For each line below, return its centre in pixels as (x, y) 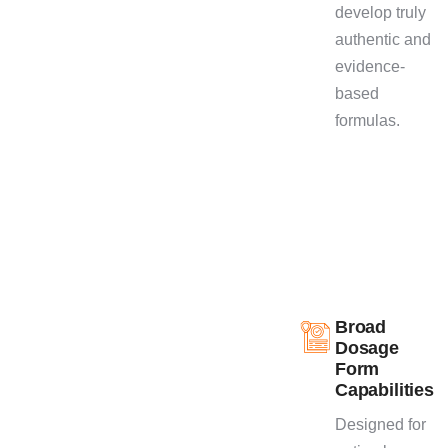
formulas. (367, 120)
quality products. (73, 19)
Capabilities (384, 389)
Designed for (380, 424)
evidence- (370, 66)
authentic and (383, 39)
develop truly (380, 12)
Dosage (367, 347)
